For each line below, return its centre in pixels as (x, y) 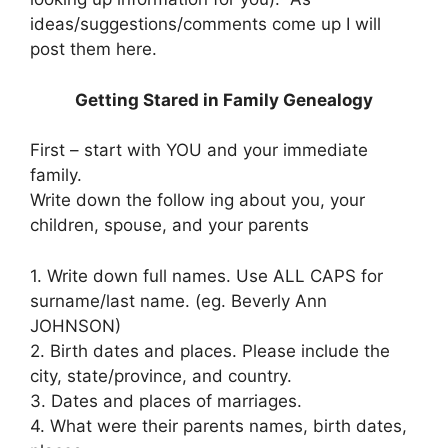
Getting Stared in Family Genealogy (224, 99)
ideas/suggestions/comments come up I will (205, 24)
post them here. (93, 49)
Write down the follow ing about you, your (197, 200)
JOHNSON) (75, 325)
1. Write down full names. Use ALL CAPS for (206, 275)
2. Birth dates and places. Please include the (210, 350)
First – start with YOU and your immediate (199, 150)
